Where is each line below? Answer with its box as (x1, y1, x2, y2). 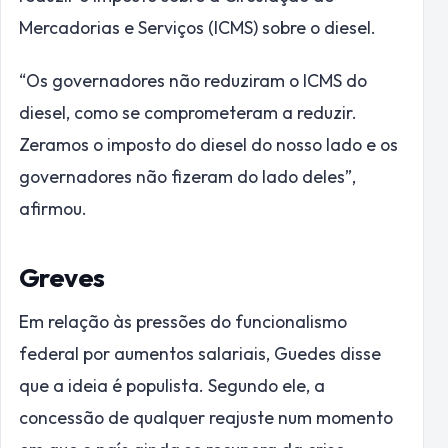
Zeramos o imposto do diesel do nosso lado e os (19, 132, 398, 156)
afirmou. (19, 196, 87, 220)
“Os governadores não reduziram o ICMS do (19, 68, 367, 92)
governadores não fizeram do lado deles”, (19, 164, 356, 188)
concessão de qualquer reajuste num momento (19, 405, 393, 429)
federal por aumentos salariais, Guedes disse (19, 341, 381, 365)
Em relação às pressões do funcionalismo (19, 309, 347, 333)
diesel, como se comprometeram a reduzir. (19, 100, 357, 124)
